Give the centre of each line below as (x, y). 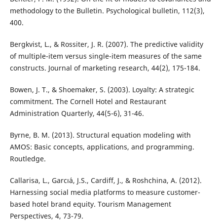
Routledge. (28, 159)
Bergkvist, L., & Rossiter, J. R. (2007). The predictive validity (106, 44)
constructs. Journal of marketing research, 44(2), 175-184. (105, 68)
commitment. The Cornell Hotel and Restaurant (88, 102)
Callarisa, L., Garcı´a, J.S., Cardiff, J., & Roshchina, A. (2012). (106, 181)
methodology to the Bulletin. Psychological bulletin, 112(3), (107, 11)
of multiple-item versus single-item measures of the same (106, 56)
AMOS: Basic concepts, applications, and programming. (102, 147)
